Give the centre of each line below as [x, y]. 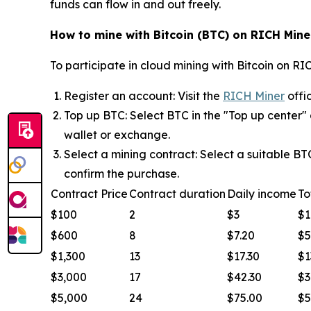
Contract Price [89, 194]
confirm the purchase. [121, 174]
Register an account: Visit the [143, 96]
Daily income [262, 194]
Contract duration [177, 194]
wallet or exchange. [117, 135]
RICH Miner [254, 96]
